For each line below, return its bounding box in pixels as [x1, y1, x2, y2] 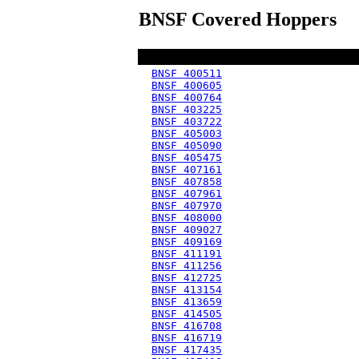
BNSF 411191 [151, 248, 222, 260]
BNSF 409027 [151, 224, 222, 236]
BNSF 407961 [151, 188, 222, 200]
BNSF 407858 [151, 175, 222, 188]
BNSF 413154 [151, 284, 222, 296]
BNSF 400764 [151, 91, 222, 103]
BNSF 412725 [151, 272, 222, 284]
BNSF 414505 [151, 308, 222, 320]
